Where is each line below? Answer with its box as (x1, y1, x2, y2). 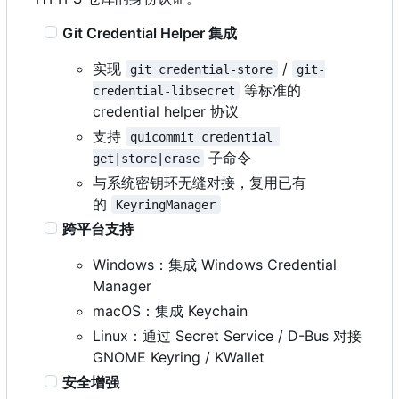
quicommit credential (130, 129, 281, 144)
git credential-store (130, 61, 273, 77)
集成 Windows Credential (168, 255, 337, 273)
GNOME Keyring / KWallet (93, 347, 265, 366)
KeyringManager (116, 197, 216, 212)
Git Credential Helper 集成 (62, 23, 238, 42)
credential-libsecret (93, 83, 235, 98)
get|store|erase (93, 151, 199, 166)
